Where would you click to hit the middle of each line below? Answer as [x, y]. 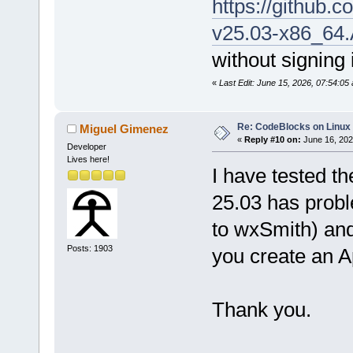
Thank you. [261, 309]
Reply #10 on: [272, 139]
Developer [86, 146]
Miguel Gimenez [124, 128]
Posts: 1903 [89, 249]
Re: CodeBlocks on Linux [294, 126]
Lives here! [88, 159]
